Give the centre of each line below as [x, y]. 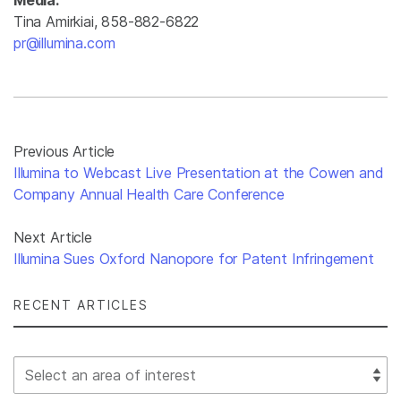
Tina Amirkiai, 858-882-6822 [107, 21]
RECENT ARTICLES [81, 305]
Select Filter [51, 366]
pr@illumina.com [64, 43]
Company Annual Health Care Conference [149, 194]
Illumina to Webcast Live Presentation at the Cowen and [199, 173]
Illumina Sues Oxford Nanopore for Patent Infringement [194, 259]
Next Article [53, 237]
